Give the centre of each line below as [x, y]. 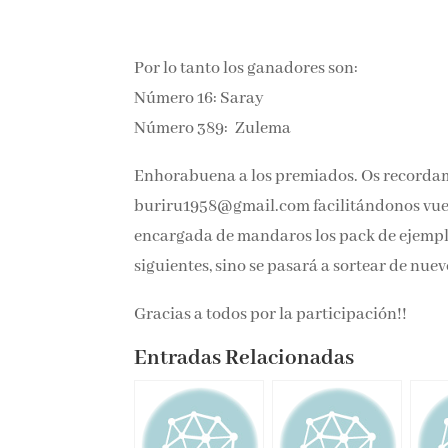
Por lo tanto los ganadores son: [246, 69]
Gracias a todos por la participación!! [271, 315]
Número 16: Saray [199, 99]
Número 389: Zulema [213, 129]
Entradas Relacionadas [244, 359]
